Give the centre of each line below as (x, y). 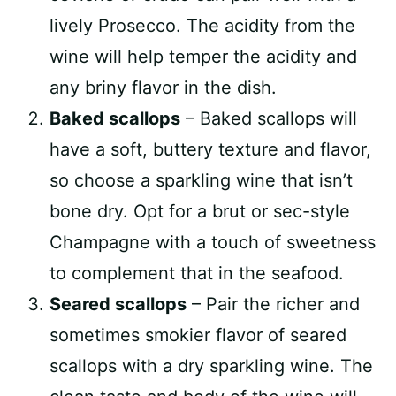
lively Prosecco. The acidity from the (202, 26)
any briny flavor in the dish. (163, 88)
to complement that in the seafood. (197, 273)
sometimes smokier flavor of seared (198, 335)
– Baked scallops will (269, 118)
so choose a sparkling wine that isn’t (201, 180)
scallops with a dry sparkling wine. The (211, 366)
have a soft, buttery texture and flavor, (210, 149)
